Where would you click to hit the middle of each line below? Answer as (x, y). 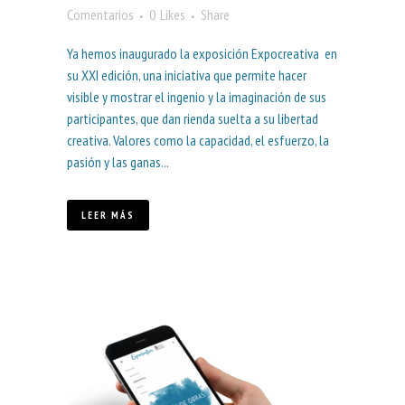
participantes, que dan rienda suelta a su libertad (193, 119)
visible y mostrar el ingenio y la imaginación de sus (197, 97)
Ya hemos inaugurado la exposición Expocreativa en (202, 54)
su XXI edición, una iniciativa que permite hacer (187, 75)
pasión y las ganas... (118, 162)
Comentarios (100, 15)
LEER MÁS (108, 216)
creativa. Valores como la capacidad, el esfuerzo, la (198, 141)
